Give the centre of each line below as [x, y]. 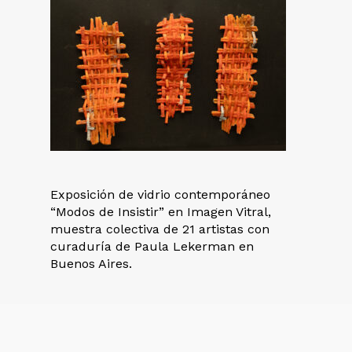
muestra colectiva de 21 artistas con [160, 229]
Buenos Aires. [91, 264]
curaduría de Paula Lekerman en [152, 246]
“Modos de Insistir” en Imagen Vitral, [161, 212]
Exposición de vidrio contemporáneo [160, 194]
